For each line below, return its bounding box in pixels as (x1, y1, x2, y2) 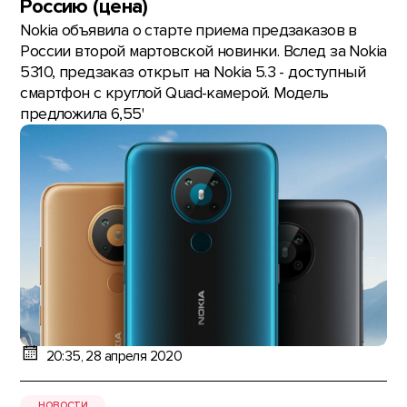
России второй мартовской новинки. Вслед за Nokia (20, 42, 387, 62)
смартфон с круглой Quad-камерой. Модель (20, 84, 329, 104)
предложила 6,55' (20, 104, 144, 124)
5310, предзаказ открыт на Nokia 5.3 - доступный (20, 63, 366, 83)
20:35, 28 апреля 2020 (45, 347, 183, 365)
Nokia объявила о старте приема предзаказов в (20, 21, 357, 41)
